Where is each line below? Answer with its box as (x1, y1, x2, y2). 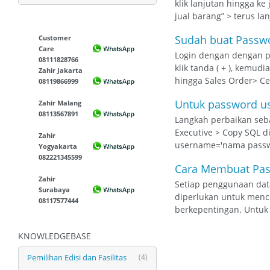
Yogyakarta (39, 142, 78, 151)
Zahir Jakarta (39, 66, 83, 75)
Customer (39, 33, 72, 42)
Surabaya (39, 185, 71, 194)
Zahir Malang (39, 98, 82, 107)
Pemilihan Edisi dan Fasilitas (27, 252, 127, 263)
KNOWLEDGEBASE (18, 230, 91, 242)
